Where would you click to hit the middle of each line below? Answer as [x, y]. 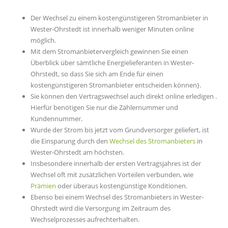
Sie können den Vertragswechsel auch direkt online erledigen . [124, 96]
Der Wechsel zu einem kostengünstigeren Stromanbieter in [119, 18]
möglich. [43, 40]
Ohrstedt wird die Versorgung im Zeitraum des [101, 208]
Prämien [43, 186]
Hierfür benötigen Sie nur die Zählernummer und [104, 108]
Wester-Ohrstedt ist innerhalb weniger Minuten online [112, 29]
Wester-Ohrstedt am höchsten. [77, 152]
